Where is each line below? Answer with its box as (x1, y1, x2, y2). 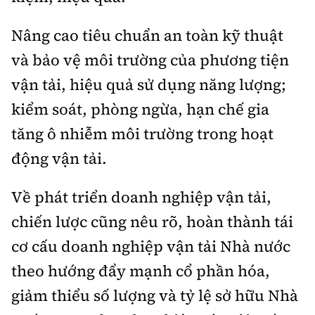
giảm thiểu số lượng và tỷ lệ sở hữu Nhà (11, 285, 298, 307)
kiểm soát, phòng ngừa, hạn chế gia (11, 98, 269, 120)
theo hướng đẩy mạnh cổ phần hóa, (11, 260, 270, 282)
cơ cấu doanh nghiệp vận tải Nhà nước (11, 236, 290, 257)
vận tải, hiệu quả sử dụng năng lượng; (11, 74, 286, 96)
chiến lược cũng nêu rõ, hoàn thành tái (11, 211, 293, 233)
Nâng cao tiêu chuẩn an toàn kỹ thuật (11, 25, 283, 46)
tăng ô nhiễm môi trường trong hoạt (11, 123, 274, 145)
